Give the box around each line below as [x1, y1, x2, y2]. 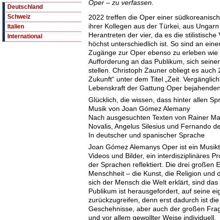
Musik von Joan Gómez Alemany [88, 105, 190, 113]
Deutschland [7, 3, 43, 11]
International [7, 33, 42, 40]
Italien [7, 23, 24, 30]
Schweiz [7, 13, 30, 21]
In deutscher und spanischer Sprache [88, 131, 205, 139]
